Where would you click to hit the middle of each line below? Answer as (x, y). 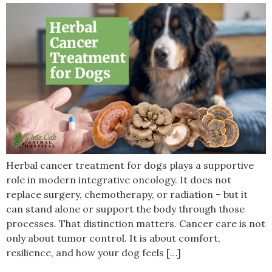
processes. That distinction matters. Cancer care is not (136, 224)
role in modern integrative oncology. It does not (119, 180)
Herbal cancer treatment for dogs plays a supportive (130, 165)
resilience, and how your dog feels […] (93, 253)
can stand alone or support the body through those (125, 209)
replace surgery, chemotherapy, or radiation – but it (127, 195)
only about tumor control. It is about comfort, (113, 238)
